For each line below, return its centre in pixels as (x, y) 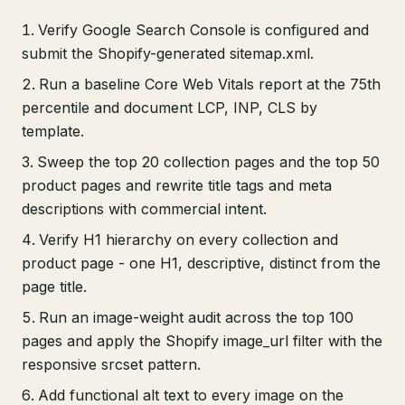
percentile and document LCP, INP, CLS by (170, 108)
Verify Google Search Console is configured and (203, 30)
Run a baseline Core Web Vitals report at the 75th (210, 85)
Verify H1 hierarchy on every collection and (188, 240)
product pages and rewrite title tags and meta (177, 186)
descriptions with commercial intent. (144, 209)
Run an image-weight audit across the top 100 (196, 318)
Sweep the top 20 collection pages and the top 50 (208, 162)
